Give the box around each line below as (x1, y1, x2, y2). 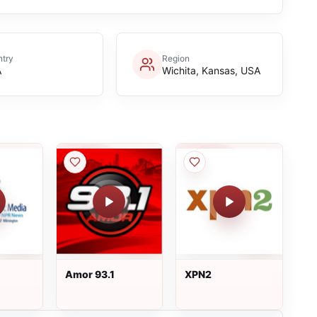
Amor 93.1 (64, 268, 115, 280)
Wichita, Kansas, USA (161, 64, 260, 76)
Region (161, 52, 190, 64)
